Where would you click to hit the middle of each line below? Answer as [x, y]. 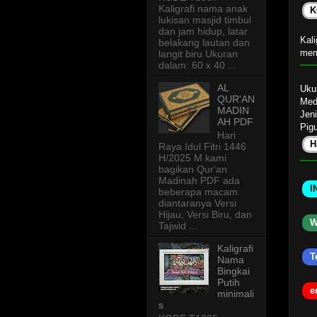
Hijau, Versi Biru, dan [205, 215]
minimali [235, 294]
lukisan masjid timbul [205, 20]
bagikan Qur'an [193, 169]
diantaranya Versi [197, 203]
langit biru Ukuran [198, 54]
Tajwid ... [178, 226]
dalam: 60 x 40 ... [197, 65]
